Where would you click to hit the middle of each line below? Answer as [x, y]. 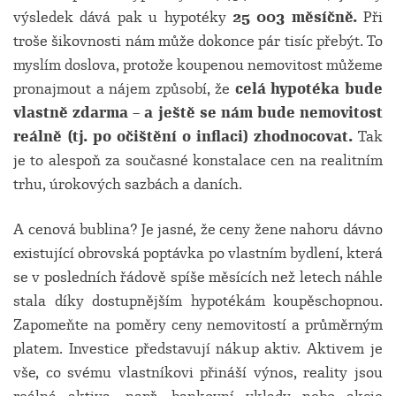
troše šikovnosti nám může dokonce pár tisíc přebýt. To [198, 41]
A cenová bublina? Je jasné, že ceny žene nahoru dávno [198, 229]
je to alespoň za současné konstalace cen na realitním [198, 160]
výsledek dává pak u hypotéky [123, 17]
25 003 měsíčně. [294, 17]
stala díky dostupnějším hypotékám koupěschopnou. [198, 301]
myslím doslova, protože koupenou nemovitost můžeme [198, 65]
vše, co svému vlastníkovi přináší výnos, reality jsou [198, 373]
